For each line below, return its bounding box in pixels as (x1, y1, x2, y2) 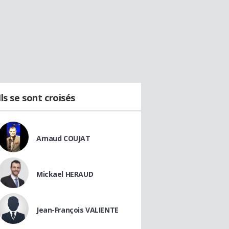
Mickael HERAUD (36, 169, 94, 179)
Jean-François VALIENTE (36, 205, 119, 215)
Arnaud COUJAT (36, 133, 90, 143)
